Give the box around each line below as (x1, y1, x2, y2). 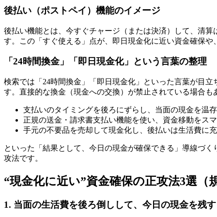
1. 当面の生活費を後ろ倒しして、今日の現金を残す (4, 199, 216, 210)
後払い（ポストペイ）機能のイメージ (4, 5, 160, 15)
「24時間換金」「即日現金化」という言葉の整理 (4, 56, 207, 67)
